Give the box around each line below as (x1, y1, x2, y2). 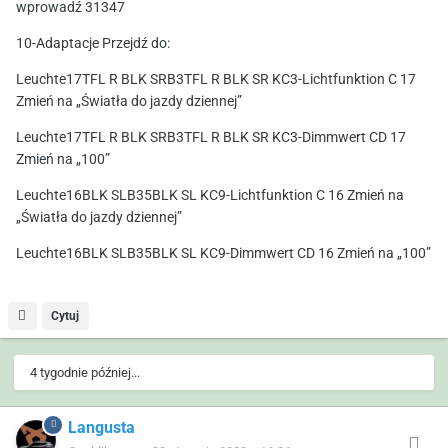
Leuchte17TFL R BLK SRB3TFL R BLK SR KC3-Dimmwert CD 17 (16, 130, 406, 147)
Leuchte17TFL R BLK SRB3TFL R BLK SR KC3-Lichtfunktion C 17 (16, 72, 416, 89)
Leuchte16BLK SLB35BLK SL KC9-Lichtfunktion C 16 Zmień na (16, 188, 404, 205)
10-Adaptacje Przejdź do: (16, 36, 170, 53)
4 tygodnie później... (30, 366, 140, 382)
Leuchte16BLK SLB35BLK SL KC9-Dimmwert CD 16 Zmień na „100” (16, 246, 431, 263)
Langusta (68, 419, 135, 439)
